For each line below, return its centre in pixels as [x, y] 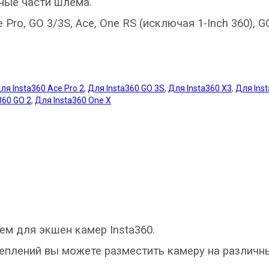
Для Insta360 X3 [200, 88]
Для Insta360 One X [73, 100]
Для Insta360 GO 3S [126, 88]
